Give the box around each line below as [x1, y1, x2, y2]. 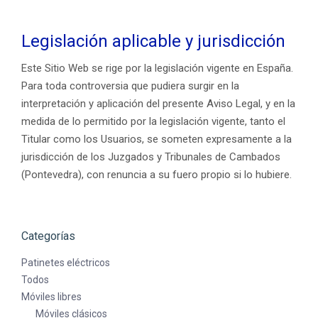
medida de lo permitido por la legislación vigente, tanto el [21, 115, 285, 128]
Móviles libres [21, 291, 82, 302]
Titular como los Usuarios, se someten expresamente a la [21, 133, 292, 146]
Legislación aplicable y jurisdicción [21, 31, 285, 51]
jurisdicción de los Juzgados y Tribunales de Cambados [21, 150, 280, 163]
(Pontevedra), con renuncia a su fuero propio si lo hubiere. [21, 168, 292, 181]
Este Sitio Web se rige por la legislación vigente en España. [21, 62, 293, 75]
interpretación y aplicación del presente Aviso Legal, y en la [21, 97, 295, 110]
